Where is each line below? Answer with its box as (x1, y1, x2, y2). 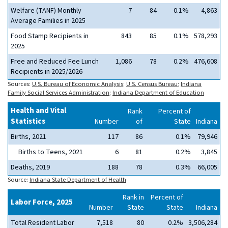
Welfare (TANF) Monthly (11, 6, 81, 16)
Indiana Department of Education (112, 88, 204, 97)
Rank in (123, 192, 144, 203)
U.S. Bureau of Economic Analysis (32, 79, 123, 89)
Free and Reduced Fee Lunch (11, 56, 99, 67)
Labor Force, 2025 (11, 197, 73, 208)
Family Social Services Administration (8, 88, 109, 97)
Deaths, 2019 (11, 162, 50, 173)
